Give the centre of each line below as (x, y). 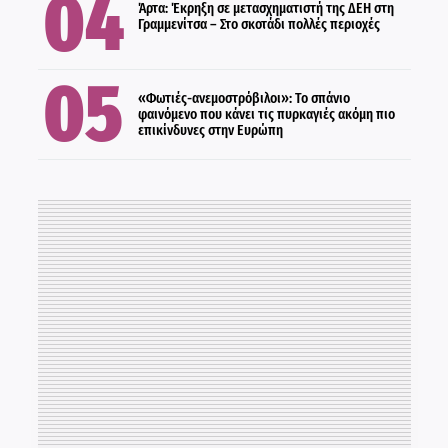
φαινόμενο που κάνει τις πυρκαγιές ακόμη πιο (266, 114)
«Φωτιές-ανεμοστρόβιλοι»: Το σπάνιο (243, 98)
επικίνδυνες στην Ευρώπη (210, 130)
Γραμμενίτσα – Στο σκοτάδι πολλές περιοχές (258, 24)
